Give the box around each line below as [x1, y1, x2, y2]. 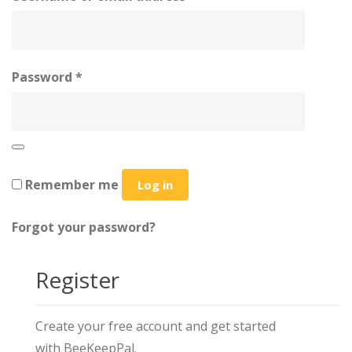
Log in [137, 177, 173, 192]
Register [35, 265, 119, 295]
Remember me [25, 176, 119, 193]
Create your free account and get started [35, 317, 276, 335]
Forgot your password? [12, 218, 156, 236]
